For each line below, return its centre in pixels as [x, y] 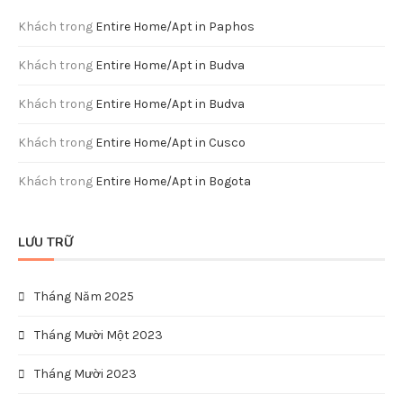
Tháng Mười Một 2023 [99, 335]
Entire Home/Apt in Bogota [173, 181]
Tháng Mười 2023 [85, 374]
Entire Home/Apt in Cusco [170, 143]
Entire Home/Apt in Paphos [175, 27]
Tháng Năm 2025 [84, 296]
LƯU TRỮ [45, 242]
